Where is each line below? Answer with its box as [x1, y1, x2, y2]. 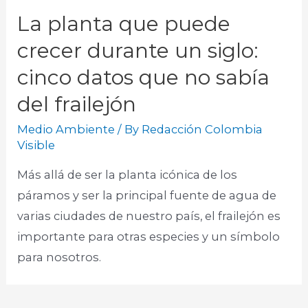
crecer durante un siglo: [17, 37, 259, 63]
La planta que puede [17, 10, 231, 36]
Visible [17, 137, 56, 152]
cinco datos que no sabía [17, 64, 270, 90]
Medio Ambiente [17, 122, 115, 136]
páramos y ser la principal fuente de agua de [17, 188, 277, 202]
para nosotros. [17, 250, 102, 264]
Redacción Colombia [142, 122, 263, 136]
